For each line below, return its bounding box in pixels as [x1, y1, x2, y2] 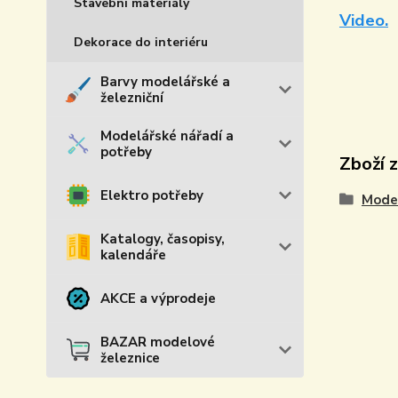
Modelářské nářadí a [100, 127, 234, 145]
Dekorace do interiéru [74, 34, 208, 51]
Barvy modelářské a [100, 73, 230, 91]
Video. [338, 9, 388, 32]
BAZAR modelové [100, 333, 215, 351]
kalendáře [100, 246, 166, 264]
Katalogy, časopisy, [100, 230, 225, 248]
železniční [100, 89, 163, 107]
